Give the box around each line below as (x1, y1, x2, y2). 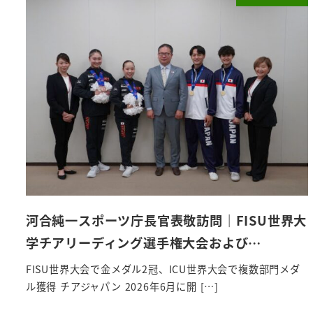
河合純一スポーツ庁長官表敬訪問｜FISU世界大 (25, 211, 307, 230)
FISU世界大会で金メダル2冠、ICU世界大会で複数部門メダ (25, 261, 300, 276)
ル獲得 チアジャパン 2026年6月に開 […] (25, 279, 219, 293)
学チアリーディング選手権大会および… (25, 233, 262, 252)
